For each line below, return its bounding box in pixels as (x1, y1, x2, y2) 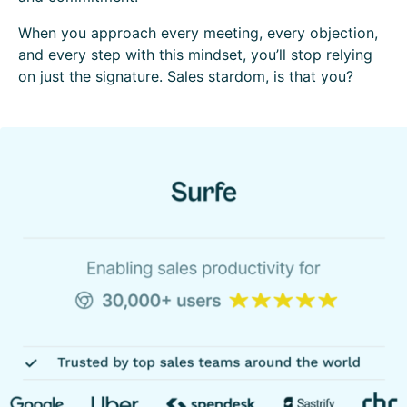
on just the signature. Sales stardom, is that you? (18, 67, 358, 85)
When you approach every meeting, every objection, (18, 24, 378, 42)
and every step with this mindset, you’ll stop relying (18, 45, 372, 64)
